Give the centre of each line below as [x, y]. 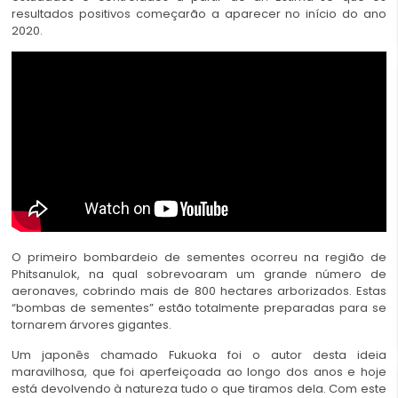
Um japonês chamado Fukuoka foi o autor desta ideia [199, 354]
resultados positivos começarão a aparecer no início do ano [199, 13]
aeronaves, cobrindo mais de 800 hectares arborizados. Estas [199, 291]
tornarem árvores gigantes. [92, 325]
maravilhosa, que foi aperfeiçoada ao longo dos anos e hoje [199, 371]
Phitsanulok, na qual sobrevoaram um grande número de [199, 275]
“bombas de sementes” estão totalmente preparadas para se [199, 308]
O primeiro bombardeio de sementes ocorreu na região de [199, 258]
